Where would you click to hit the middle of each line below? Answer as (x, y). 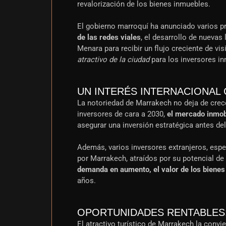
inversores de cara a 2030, (122, 114)
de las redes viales (109, 37)
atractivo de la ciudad (113, 60)
